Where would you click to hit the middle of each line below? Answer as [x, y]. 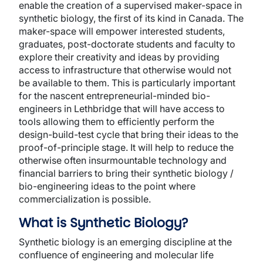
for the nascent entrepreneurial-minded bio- [114, 96]
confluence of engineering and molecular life [116, 255]
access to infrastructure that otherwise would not [125, 70]
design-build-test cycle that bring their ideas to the [129, 134]
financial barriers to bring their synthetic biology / [126, 173]
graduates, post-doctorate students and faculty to [127, 44]
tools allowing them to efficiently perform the [117, 122]
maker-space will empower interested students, [122, 31]
